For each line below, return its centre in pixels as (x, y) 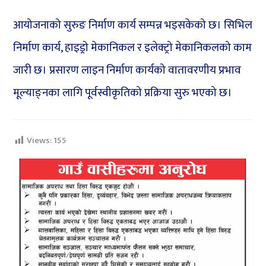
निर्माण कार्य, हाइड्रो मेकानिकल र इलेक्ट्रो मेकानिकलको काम (133, 48)
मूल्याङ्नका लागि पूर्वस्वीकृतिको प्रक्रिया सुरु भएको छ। (123, 93)
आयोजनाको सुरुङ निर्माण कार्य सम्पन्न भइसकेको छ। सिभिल (133, 26)
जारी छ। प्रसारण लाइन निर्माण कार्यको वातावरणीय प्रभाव (127, 71)
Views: (39, 141)
